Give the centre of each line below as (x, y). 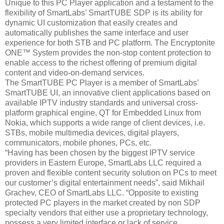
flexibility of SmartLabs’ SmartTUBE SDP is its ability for (104, 12)
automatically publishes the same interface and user (97, 32)
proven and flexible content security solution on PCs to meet (111, 172)
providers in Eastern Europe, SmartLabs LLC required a (103, 162)
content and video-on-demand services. (75, 72)
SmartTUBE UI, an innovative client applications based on (108, 92)
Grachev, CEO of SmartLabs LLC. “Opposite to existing (102, 192)
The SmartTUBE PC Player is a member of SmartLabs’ (102, 82)
